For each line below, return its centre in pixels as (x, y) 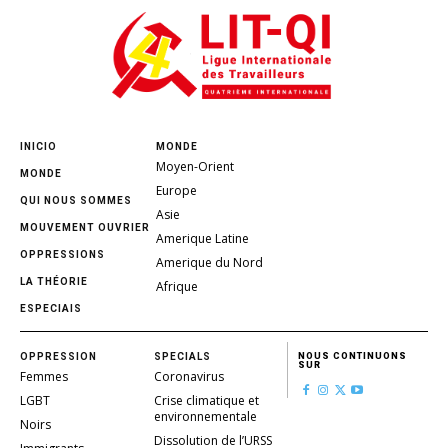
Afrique (177, 286)
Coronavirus (188, 376)
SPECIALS (182, 356)
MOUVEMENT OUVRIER (85, 227)
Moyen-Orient (195, 166)
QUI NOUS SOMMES (76, 200)
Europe (176, 190)
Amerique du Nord (209, 262)
